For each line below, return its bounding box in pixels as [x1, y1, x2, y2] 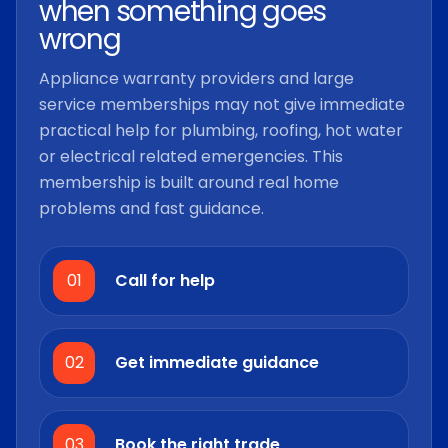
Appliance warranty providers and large [39, 66, 354, 90]
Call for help [115, 269, 215, 293]
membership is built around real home [39, 170, 339, 194]
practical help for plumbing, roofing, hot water [39, 118, 403, 142]
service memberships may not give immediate [39, 92, 405, 116]
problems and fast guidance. [39, 196, 264, 220]
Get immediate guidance [115, 351, 319, 375]
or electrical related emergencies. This [39, 144, 343, 168]
